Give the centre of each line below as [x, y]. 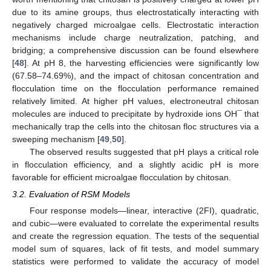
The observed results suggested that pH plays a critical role [144, 152]
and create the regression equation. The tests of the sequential [135, 236]
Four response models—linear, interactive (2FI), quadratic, [144, 210]
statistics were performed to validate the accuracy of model [135, 261]
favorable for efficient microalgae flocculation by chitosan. [122, 177]
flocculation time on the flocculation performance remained [135, 88]
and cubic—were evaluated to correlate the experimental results [135, 223]
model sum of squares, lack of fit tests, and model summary [135, 248]
